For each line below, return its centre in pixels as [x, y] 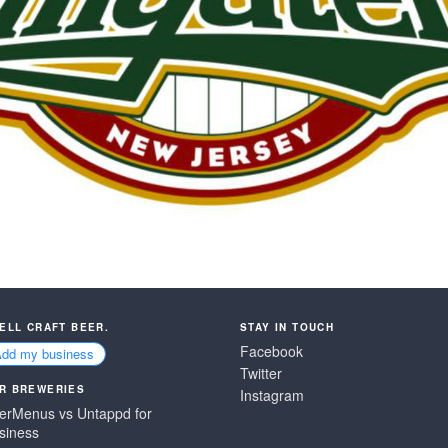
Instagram [272, 394]
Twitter [261, 372]
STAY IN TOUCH [287, 326]
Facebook [271, 350]
